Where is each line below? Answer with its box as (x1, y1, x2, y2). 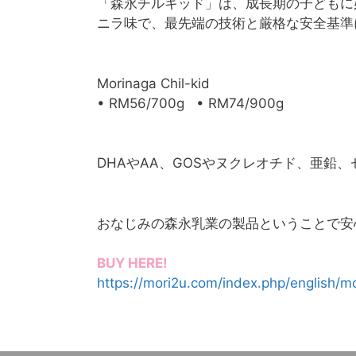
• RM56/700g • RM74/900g (97, 95, 284, 111)
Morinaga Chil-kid (97, 75, 210, 91)
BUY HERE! (97, 255, 168, 272)
